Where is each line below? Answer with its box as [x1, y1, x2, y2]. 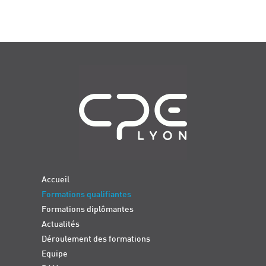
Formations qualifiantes [42, 190, 131, 199]
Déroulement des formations [42, 235, 150, 244]
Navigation [9, 65, 66, 79]
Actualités [42, 220, 80, 229]
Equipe [42, 249, 68, 259]
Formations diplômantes [42, 205, 134, 214]
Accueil [42, 175, 69, 185]
